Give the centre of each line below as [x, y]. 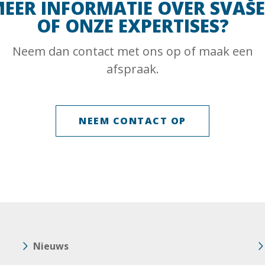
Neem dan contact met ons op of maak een [132, 51]
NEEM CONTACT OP [132, 121]
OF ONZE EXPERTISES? [132, 26]
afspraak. [132, 69]
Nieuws [51, 246]
